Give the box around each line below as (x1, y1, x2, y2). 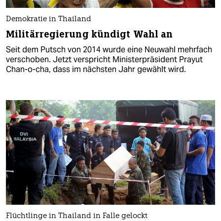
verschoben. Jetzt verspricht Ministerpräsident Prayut (6, 54, 203, 65)
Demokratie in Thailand (6, 15, 91, 23)
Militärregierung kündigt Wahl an (6, 28, 173, 40)
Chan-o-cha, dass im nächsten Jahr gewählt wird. (6, 64, 186, 74)
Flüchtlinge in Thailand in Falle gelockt (6, 212, 147, 220)
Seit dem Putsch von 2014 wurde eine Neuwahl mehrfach (6, 44, 212, 55)
